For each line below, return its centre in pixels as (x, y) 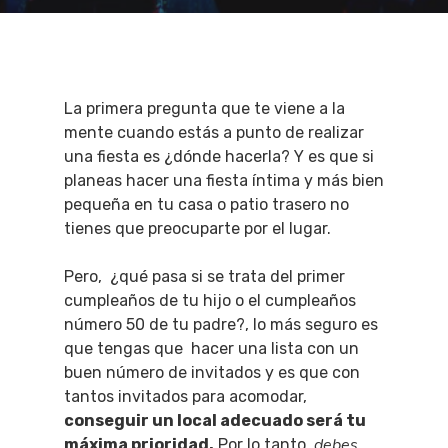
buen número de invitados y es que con (212, 372)
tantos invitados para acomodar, (185, 396)
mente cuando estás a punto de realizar (214, 132)
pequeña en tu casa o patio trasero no (206, 204)
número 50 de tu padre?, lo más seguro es (221, 324)
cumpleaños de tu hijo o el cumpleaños (210, 300)
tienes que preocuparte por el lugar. (197, 228)
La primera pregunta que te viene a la (204, 108)
